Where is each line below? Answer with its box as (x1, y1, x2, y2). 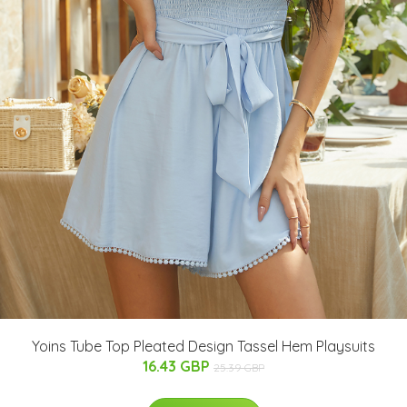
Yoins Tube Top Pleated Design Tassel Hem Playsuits (32, 337, 375, 356)
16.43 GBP (143, 357, 213, 376)
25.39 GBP (213, 361, 264, 375)
